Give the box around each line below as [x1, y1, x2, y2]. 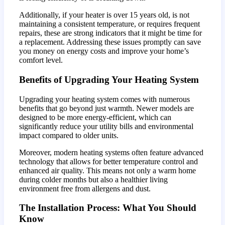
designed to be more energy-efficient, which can [19, 113, 172, 122]
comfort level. [19, 56, 63, 65]
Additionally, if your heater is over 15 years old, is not [19, 11, 190, 20]
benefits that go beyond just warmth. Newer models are [19, 103, 194, 113]
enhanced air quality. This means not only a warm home [19, 166, 196, 175]
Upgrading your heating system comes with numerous [19, 94, 190, 103]
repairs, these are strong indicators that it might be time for [19, 29, 202, 38]
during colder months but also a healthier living [19, 175, 168, 184]
